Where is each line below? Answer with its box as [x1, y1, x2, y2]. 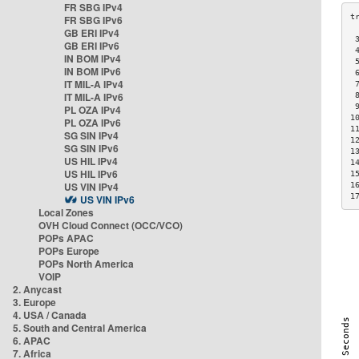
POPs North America [38, 256, 134, 271]
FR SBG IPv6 [64, 13, 123, 27]
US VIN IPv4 [64, 179, 119, 194]
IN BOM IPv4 [64, 51, 121, 66]
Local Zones [38, 205, 94, 220]
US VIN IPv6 [80, 192, 135, 207]
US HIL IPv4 [64, 154, 118, 168]
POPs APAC [38, 231, 94, 245]
